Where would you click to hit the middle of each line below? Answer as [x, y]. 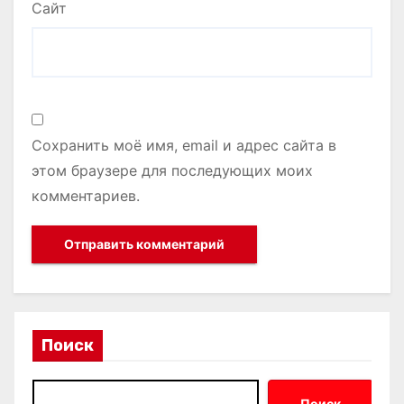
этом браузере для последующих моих [172, 170]
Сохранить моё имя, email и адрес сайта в [184, 145]
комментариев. [86, 195]
